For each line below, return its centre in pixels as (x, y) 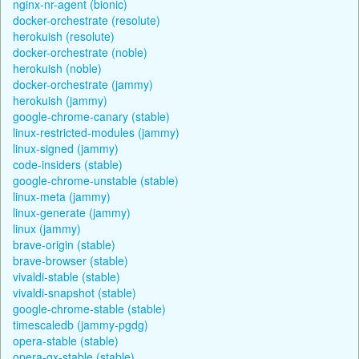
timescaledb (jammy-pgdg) (81, 324)
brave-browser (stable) (71, 260)
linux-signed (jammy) (66, 148)
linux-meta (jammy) (62, 196)
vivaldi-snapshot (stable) (75, 292)
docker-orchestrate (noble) (80, 52)
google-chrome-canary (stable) (91, 116)
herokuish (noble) (57, 68)
